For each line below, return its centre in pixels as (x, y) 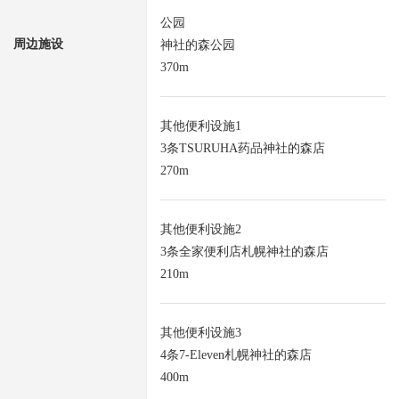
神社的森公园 (198, 45)
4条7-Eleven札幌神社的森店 (236, 355)
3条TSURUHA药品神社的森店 (243, 149)
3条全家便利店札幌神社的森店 (244, 252)
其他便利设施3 (201, 333)
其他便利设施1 (201, 126)
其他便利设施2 (201, 230)
